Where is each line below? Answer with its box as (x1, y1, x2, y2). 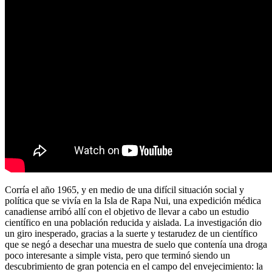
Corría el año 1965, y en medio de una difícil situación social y (5, 185, 244, 195)
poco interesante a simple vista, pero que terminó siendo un (5, 250, 230, 261)
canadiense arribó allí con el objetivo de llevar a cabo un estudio (5, 206, 249, 217)
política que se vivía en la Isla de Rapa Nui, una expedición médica (5, 195, 261, 206)
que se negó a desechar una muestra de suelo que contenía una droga (5, 239, 267, 250)
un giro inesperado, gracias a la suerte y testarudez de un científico (5, 228, 257, 239)
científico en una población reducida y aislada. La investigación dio (5, 217, 262, 228)
